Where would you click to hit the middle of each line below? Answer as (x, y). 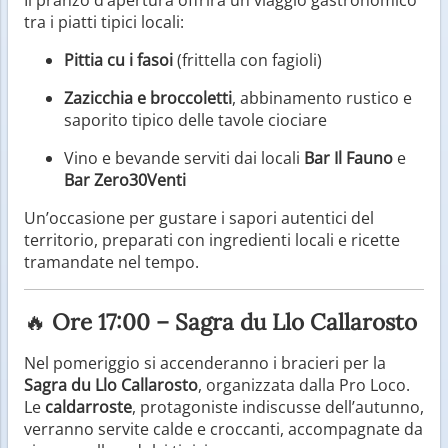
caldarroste (88, 406)
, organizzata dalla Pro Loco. (304, 384)
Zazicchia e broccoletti (148, 97)
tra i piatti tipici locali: (104, 21)
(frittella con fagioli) (247, 59)
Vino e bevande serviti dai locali (184, 157)
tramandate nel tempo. (111, 261)
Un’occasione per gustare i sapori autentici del (199, 217)
